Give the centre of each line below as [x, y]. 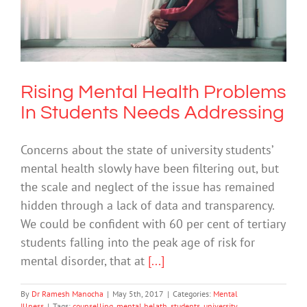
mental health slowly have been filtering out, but [150, 168]
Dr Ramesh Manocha [67, 293]
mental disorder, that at [84, 260]
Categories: [193, 293]
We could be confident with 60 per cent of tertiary [153, 223]
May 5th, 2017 [138, 293]
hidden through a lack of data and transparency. [147, 205]
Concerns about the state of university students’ [147, 149]
